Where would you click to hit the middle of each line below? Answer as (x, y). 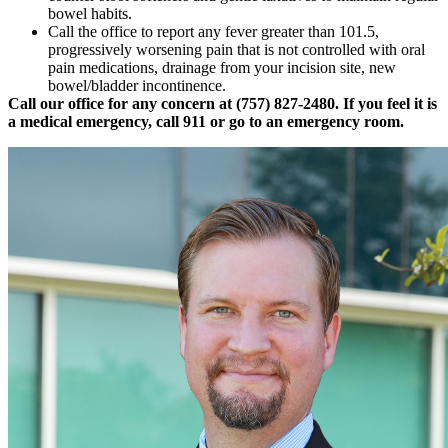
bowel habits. (90, 13)
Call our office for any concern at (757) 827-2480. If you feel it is (222, 103)
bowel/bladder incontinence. (141, 85)
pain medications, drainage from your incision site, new (222, 67)
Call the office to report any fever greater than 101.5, (213, 31)
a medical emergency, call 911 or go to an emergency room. (206, 121)
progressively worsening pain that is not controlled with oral (236, 49)
